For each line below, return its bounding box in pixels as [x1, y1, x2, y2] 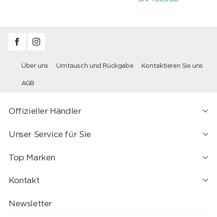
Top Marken [8, 153, 56, 162]
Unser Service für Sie [8, 130, 91, 139]
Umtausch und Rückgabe [56, 62, 134, 69]
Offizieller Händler [8, 107, 81, 115]
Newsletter [8, 200, 52, 208]
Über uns [21, 62, 48, 69]
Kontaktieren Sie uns [141, 62, 203, 69]
